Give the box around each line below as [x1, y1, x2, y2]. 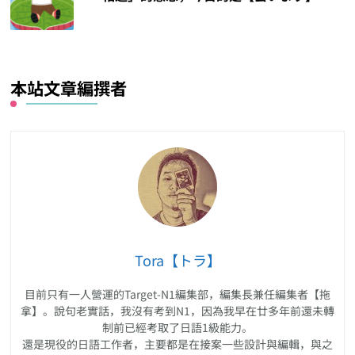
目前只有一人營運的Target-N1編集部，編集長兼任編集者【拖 [25, 285, 330, 302]
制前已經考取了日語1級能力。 [102, 319, 253, 335]
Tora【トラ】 [134, 249, 221, 270]
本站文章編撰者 [10, 74, 128, 100]
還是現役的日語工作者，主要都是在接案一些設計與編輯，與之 [22, 335, 333, 352]
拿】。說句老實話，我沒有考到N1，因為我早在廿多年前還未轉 [21, 302, 334, 319]
